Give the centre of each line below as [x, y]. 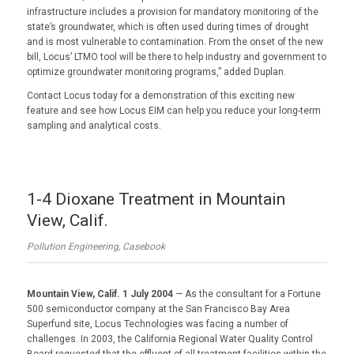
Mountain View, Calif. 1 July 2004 [100, 294]
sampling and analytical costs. [94, 125]
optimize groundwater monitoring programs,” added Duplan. [156, 72]
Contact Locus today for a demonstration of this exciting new [160, 95]
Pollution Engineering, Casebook [96, 246]
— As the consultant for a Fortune [247, 294]
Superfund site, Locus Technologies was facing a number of [157, 324]
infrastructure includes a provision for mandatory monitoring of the [172, 12]
